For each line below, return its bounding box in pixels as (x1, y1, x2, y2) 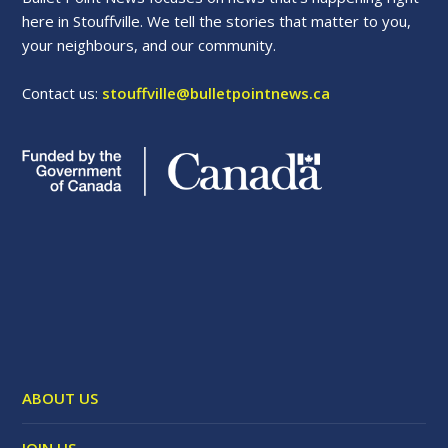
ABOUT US (22, 388, 99, 409)
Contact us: (22, 83, 103, 104)
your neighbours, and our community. (22, 35, 277, 56)
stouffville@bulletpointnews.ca (102, 83, 331, 104)
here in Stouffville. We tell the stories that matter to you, (22, 11, 412, 32)
